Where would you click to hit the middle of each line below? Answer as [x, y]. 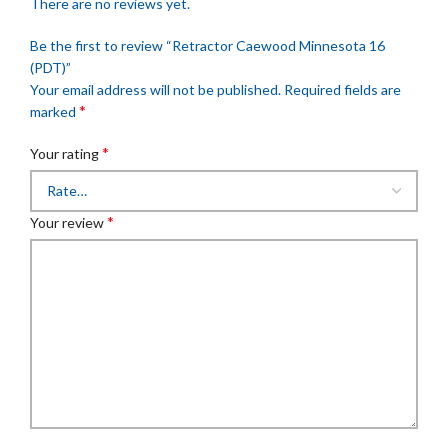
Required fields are [342, 90]
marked [54, 112]
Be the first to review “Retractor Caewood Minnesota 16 [207, 46]
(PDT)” [50, 68]
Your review [68, 223]
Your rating [66, 154]
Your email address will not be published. [155, 90]
